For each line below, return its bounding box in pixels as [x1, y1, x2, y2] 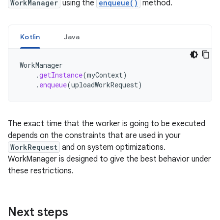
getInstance [39, 70, 82, 80]
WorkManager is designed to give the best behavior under [8, 154, 211, 164]
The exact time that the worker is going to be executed [8, 119, 205, 129]
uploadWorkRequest [71, 80, 138, 89]
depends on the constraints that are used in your [8, 131, 181, 140]
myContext [87, 70, 123, 80]
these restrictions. [8, 166, 74, 176]
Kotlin [20, 32, 40, 41]
